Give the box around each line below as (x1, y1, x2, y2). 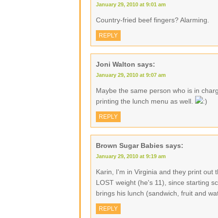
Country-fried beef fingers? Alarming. (96, 16, 209, 24)
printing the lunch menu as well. (96, 97, 195, 105)
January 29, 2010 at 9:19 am (96, 153, 166, 159)
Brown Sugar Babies (96, 142, 163, 149)
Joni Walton (96, 60, 135, 68)
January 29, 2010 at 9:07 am (96, 72, 166, 78)
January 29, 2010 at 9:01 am (96, 1, 166, 7)
